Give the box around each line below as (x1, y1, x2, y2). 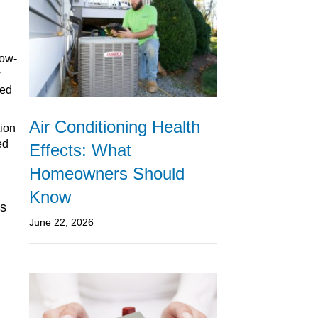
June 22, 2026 (29, 216, 94, 228)
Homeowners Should (29, 163, 185, 183)
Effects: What (29, 140, 131, 160)
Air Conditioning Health (29, 116, 200, 136)
